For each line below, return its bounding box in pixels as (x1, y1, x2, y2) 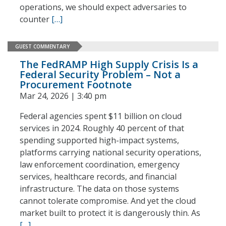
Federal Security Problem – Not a (20, 68, 181, 81)
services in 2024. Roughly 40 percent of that (20, 123, 184, 134)
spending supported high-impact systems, (20, 135, 179, 146)
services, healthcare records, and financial (20, 171, 177, 182)
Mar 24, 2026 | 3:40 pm (20, 90, 106, 101)
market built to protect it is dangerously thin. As (20, 207, 200, 218)
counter (20, 14, 51, 25)
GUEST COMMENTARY (15, 42, 70, 50)
